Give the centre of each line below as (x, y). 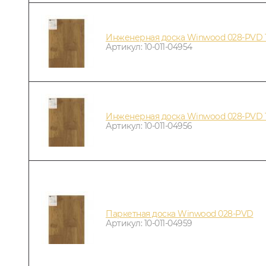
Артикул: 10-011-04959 (149, 223)
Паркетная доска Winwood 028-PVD (180, 213)
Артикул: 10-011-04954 (149, 47)
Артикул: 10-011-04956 (149, 126)
